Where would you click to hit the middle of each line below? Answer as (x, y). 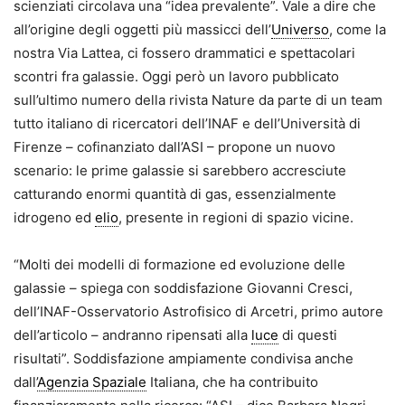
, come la (358, 29)
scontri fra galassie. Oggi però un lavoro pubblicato (176, 76)
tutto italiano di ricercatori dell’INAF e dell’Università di (187, 123)
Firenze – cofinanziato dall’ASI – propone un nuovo (174, 146)
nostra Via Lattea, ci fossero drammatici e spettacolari (184, 52)
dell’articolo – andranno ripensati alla (132, 334)
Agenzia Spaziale (92, 381)
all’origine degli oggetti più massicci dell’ (142, 29)
